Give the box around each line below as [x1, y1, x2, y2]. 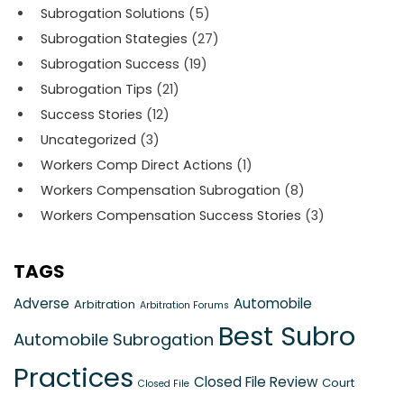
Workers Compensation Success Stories [41, 206, 301, 225]
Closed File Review [194, 372, 317, 391]
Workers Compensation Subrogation [41, 180, 280, 199]
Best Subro [218, 317, 355, 354]
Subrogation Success [41, 54, 179, 73]
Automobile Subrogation [14, 327, 214, 351]
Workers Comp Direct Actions [41, 155, 233, 174]
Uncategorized [41, 130, 136, 149]
